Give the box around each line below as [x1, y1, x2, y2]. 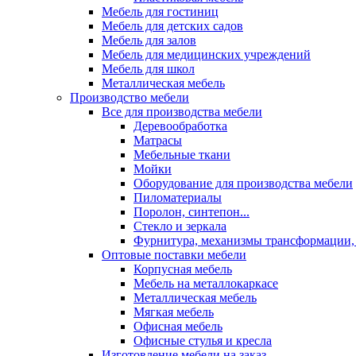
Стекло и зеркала [133, 219, 226, 233]
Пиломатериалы [133, 191, 222, 204]
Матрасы [133, 133, 182, 147]
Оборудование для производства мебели [133, 176, 353, 190]
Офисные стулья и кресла [133, 334, 272, 347]
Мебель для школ [102, 62, 195, 75]
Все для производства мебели [102, 105, 262, 118]
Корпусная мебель [133, 262, 232, 276]
